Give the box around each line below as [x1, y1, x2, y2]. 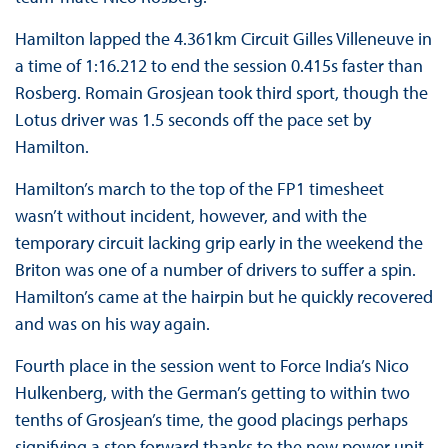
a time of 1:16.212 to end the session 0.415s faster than [14, 54, 423, 78]
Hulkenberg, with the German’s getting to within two [14, 381, 410, 405]
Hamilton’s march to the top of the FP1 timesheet [14, 177, 384, 201]
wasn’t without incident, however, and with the [14, 204, 367, 228]
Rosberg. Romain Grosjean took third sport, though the [14, 81, 428, 105]
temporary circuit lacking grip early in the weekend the [14, 231, 423, 255]
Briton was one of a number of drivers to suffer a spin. [14, 258, 416, 282]
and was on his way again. [14, 312, 210, 336]
